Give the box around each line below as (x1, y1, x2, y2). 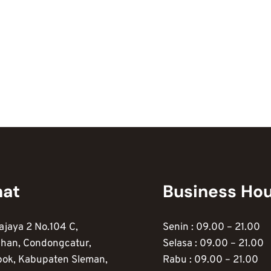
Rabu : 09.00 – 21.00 (163, 253, 258, 267)
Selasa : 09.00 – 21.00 (163, 237, 264, 251)
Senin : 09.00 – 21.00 (163, 221, 260, 235)
